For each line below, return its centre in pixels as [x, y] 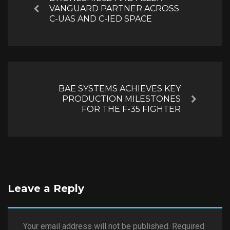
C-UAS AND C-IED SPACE [101, 18]
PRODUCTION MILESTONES [121, 99]
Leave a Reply [46, 188]
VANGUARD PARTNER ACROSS [114, 8]
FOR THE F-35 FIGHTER [131, 109]
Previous [59, 13]
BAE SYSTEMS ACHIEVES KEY [120, 88]
